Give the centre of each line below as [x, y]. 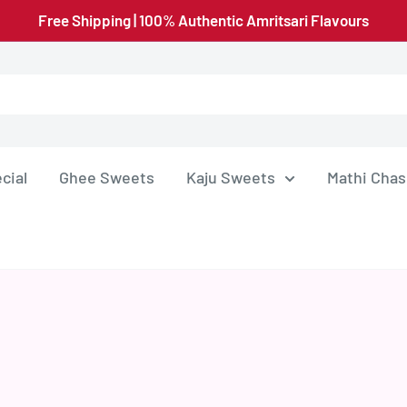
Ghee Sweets [107, 177]
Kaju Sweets [231, 177]
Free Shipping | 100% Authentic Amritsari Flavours [203, 20]
